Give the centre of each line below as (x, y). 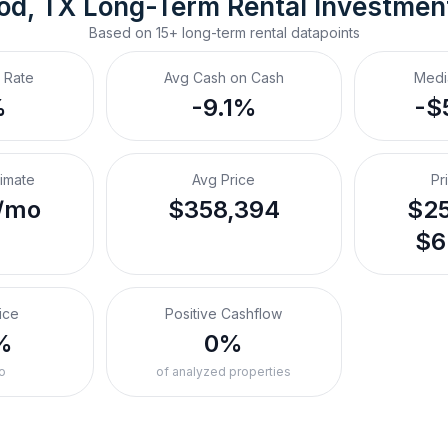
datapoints (323, 32)
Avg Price (224, 179)
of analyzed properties (224, 371)
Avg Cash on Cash (223, 77)
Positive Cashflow (224, 313)
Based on (122, 32)
